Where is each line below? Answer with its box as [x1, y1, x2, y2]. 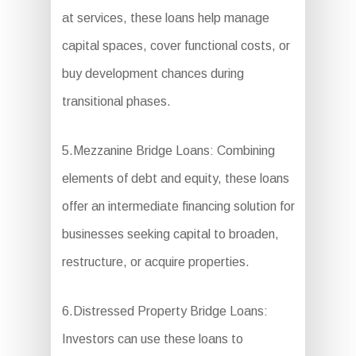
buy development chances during [61, 67, 244, 80]
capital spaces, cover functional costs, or [61, 39, 290, 52]
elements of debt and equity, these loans [61, 172, 289, 185]
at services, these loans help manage [61, 11, 269, 25]
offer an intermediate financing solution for [61, 199, 295, 213]
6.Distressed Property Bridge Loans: [61, 304, 268, 318]
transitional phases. [61, 95, 171, 108]
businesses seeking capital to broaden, [61, 227, 279, 241]
